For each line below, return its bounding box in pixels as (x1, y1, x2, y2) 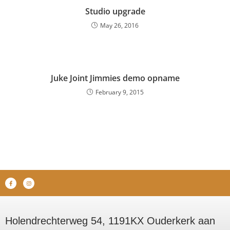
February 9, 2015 (95, 88, 144, 97)
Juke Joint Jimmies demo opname (50, 72, 180, 84)
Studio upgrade (85, 6, 145, 17)
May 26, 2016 (100, 21, 139, 30)
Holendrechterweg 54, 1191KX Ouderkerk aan (5, 215, 215, 226)
